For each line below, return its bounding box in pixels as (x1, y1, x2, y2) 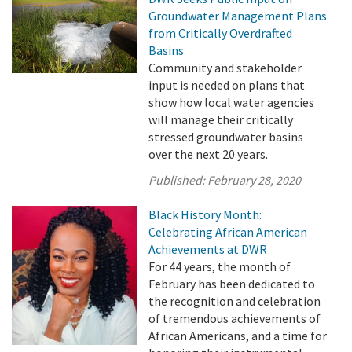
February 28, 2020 (207, 172, 302, 188)
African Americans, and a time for (148, 328, 328, 343)
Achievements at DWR (148, 241, 268, 257)
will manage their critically (148, 112, 294, 127)
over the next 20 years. (148, 146, 269, 162)
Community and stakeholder (148, 60, 302, 75)
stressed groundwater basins (148, 129, 304, 145)
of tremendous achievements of (148, 310, 321, 326)
